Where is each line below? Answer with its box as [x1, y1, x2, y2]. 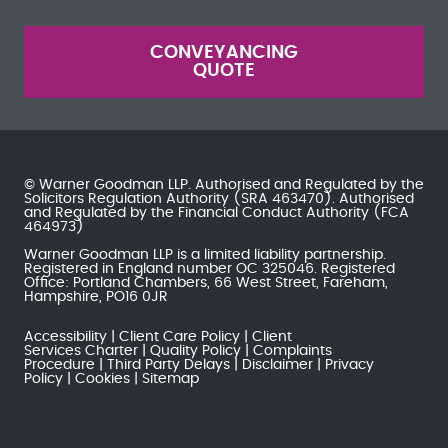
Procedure [24, 357, 95, 372]
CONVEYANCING [150, 43, 298, 62]
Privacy [325, 357, 374, 372]
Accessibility [24, 329, 107, 344]
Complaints [253, 343, 332, 358]
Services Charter [24, 343, 138, 358]
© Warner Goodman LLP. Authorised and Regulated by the [24, 177, 424, 192]
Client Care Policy [119, 329, 240, 344]
